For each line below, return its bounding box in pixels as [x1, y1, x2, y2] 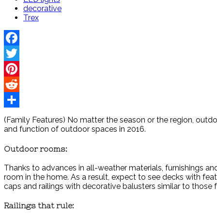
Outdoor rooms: [4, 144, 67, 153]
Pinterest [4, 79, 35, 89]
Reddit [4, 95, 28, 105]
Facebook [4, 48, 40, 58]
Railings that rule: [4, 201, 74, 210]
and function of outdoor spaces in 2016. [4, 124, 146, 134]
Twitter [4, 64, 29, 74]
